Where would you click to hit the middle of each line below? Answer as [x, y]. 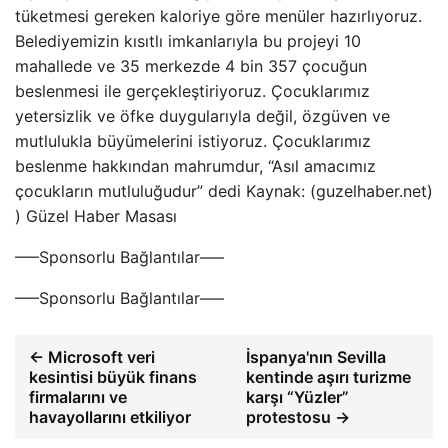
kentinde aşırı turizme [328, 377]
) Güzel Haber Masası [96, 216]
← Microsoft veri [92, 357]
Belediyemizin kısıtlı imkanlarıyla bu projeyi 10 [188, 41]
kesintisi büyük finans [113, 377]
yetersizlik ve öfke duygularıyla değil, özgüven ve [202, 116]
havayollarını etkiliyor [110, 417]
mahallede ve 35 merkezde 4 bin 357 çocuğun [191, 66]
